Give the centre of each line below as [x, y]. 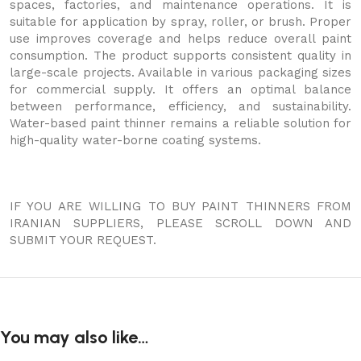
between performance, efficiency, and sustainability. [180, 106]
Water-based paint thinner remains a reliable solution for [180, 123]
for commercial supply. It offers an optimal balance [180, 89]
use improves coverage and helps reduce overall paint [180, 39]
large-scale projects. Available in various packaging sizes [180, 73]
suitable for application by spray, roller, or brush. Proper [180, 22]
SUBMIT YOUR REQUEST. [83, 240]
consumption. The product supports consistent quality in [180, 56]
